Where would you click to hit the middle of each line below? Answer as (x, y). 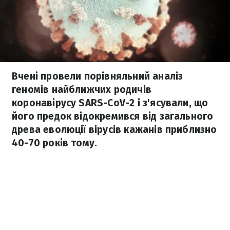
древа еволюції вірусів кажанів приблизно (114, 130)
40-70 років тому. (55, 143)
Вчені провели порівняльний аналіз (98, 76)
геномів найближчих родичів (82, 90)
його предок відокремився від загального (113, 116)
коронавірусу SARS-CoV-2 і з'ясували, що (110, 103)
